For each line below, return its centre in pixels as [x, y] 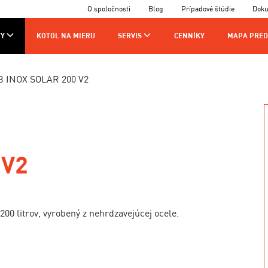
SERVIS [130, 36]
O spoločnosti [109, 9]
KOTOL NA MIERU [66, 36]
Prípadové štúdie [208, 9]
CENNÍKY [189, 36]
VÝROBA [62, 70]
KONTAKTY [117, 70]
